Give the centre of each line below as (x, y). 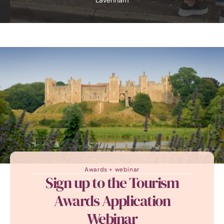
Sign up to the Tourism (112, 183)
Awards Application (112, 201)
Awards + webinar (112, 169)
